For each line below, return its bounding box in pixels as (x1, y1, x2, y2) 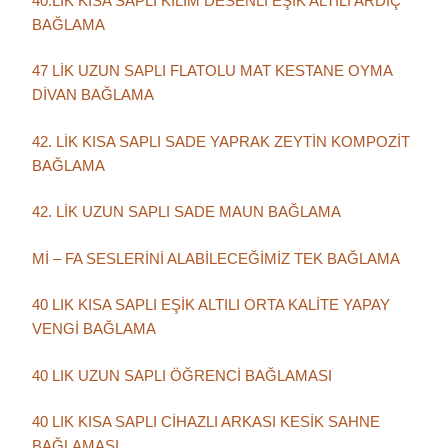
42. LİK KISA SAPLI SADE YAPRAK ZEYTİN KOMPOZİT (32, 132, 410, 150)
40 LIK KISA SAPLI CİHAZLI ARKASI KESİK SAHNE (32, 413, 380, 431)
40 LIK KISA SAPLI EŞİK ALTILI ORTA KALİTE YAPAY (32, 296, 390, 314)
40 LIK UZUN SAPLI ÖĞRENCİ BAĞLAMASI (32, 366, 332, 384)
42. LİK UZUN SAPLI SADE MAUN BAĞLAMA (32, 203, 341, 221)
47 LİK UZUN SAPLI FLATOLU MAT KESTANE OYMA (32, 62, 392, 80)
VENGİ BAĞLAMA (32, 320, 156, 338)
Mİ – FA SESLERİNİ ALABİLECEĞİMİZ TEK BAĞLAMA (32, 249, 400, 267)
